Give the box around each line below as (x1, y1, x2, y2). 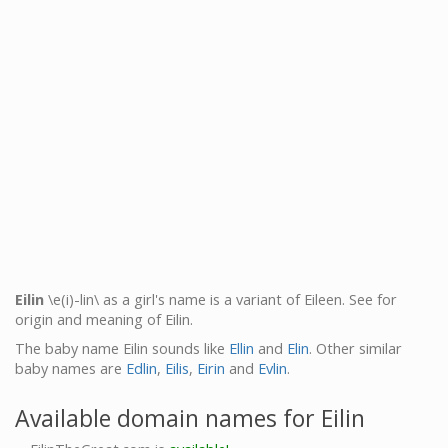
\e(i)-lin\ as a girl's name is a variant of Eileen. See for (44, 289, 397, 309)
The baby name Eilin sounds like (15, 338, 229, 358)
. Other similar (309, 338, 402, 358)
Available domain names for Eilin (15, 401, 365, 434)
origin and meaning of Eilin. (15, 309, 193, 329)
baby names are (15, 358, 126, 378)
